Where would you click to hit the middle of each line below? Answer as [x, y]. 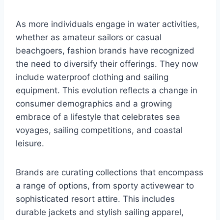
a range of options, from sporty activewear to [105, 186]
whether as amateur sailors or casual [89, 38]
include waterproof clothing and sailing [92, 77]
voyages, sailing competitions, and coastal [99, 130]
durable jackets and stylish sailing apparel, [100, 212]
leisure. [30, 144]
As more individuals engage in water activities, [108, 24]
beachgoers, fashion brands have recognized [105, 51]
